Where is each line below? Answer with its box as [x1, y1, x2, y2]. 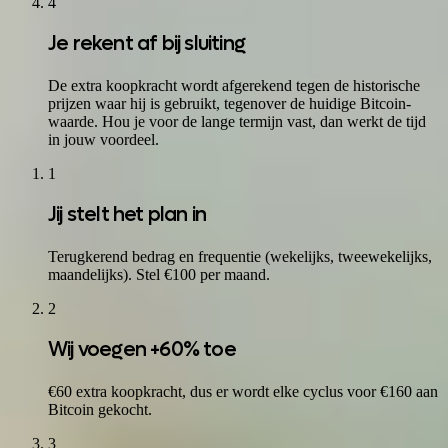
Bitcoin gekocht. [48, 401, 152, 419]
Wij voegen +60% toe [48, 337, 236, 364]
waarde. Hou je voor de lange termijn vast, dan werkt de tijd [48, 113, 426, 131]
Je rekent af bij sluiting [48, 31, 245, 58]
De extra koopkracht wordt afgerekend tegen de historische [48, 77, 420, 95]
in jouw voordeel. [48, 131, 159, 149]
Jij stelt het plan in [48, 202, 207, 229]
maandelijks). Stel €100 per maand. [48, 266, 270, 284]
